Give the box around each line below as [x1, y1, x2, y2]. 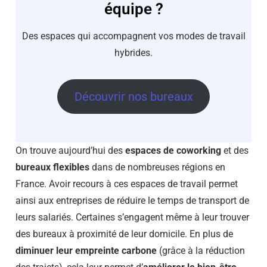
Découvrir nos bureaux [74, 89, 193, 104]
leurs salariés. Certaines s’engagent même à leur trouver [15, 212, 249, 223]
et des [221, 145, 249, 157]
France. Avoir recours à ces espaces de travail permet [15, 178, 238, 190]
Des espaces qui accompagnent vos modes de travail [21, 30, 246, 42]
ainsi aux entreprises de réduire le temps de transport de [15, 195, 249, 207]
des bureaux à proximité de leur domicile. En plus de [15, 228, 233, 240]
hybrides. [114, 46, 153, 58]
